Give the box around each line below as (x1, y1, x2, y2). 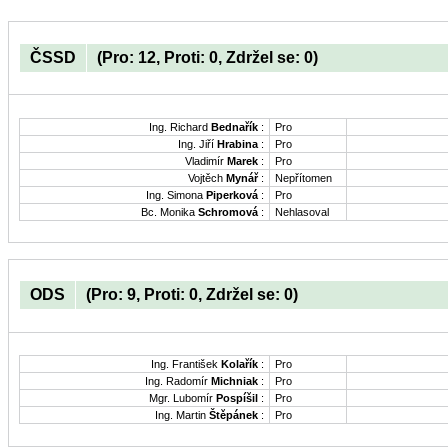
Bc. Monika (141, 205, 198, 218)
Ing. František (151, 358, 221, 371)
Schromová (198, 205, 258, 218)
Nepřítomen (275, 171, 332, 184)
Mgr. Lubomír (149, 392, 216, 405)
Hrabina (217, 137, 258, 150)
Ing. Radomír (145, 375, 211, 388)
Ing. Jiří (178, 137, 217, 150)
